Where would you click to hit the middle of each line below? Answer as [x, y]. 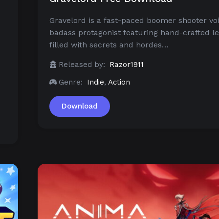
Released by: [82, 65]
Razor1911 [127, 65]
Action [119, 82]
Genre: [71, 82]
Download [80, 106]
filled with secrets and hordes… [109, 45]
